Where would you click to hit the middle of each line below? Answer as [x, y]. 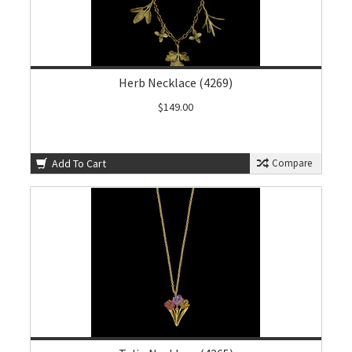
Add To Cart [78, 163]
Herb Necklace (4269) [176, 82]
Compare [290, 163]
